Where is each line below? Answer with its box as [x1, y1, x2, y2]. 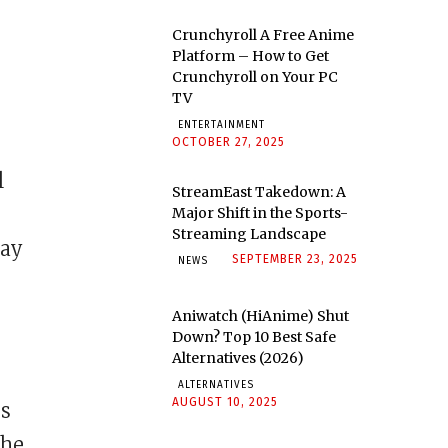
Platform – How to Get [172, 47, 329, 66]
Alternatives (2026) [172, 349, 304, 368]
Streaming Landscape [172, 225, 326, 244]
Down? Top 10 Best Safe [172, 328, 336, 347]
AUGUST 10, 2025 [172, 395, 278, 410]
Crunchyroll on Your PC [172, 68, 338, 87]
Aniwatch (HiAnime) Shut [172, 307, 349, 326]
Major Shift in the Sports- [172, 204, 348, 223]
